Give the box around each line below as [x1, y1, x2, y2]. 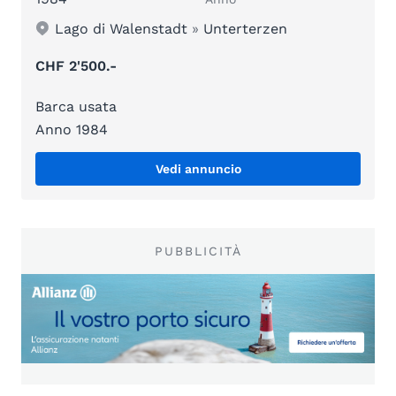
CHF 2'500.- [35, 57, 117, 74]
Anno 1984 [35, 120, 108, 138]
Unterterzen [203, 19, 288, 37]
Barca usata [35, 97, 117, 115]
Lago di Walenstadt [55, 19, 188, 37]
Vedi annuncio [155, 161, 241, 176]
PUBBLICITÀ [154, 243, 242, 258]
